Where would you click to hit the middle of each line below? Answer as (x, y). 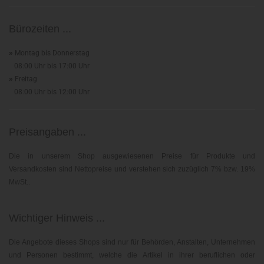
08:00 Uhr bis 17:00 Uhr (49, 66)
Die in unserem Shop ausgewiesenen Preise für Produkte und (132, 156)
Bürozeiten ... (40, 29)
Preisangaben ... (47, 132)
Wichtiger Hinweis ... (57, 218)
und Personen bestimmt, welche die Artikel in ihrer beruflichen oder (132, 255)
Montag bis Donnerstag (51, 53)
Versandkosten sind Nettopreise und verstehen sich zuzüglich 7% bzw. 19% (132, 169)
